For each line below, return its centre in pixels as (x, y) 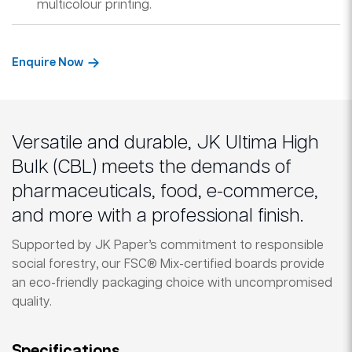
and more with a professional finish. (158, 216)
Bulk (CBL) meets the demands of (152, 167)
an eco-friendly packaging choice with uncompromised (172, 283)
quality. (32, 302)
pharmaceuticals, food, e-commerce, (165, 192)
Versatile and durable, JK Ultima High (165, 143)
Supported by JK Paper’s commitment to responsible (168, 246)
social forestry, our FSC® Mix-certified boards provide (168, 264)
